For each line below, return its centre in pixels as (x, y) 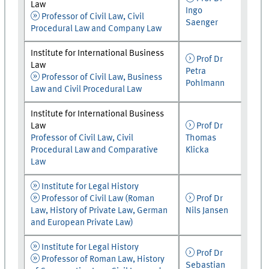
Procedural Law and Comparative (95, 150)
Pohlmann (205, 83)
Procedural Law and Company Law (96, 29)
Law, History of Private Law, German (99, 210)
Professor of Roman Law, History (103, 259)
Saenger (202, 23)
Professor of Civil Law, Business (102, 77)
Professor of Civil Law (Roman (98, 198)
